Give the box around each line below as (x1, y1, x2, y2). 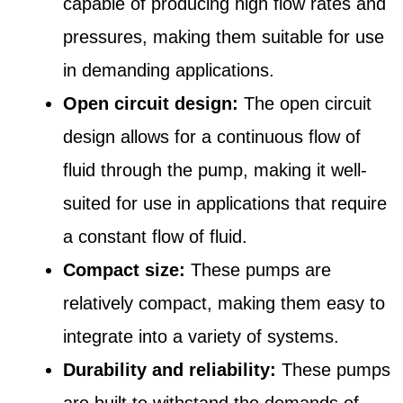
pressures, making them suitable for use (63, 26, 384, 47)
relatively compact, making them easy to (63, 292, 385, 313)
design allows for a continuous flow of (63, 126, 361, 147)
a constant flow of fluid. (63, 226, 247, 246)
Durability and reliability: (63, 359, 276, 380)
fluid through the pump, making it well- (63, 159, 367, 180)
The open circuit (238, 93, 372, 113)
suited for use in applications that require (63, 193, 387, 213)
